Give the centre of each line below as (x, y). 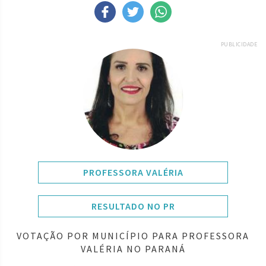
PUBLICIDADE (239, 44)
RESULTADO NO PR (133, 206)
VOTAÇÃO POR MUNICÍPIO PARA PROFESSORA (133, 235)
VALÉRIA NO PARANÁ (133, 248)
